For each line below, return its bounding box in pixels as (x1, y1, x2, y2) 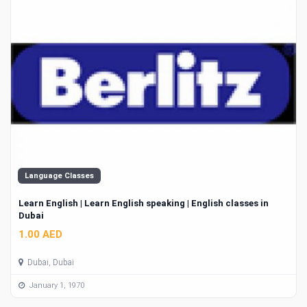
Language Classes (25, 171, 94, 181)
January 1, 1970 (27, 281, 84, 291)
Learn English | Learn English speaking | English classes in (19, 198, 269, 209)
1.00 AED (19, 228, 62, 241)
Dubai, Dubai (25, 257, 74, 267)
